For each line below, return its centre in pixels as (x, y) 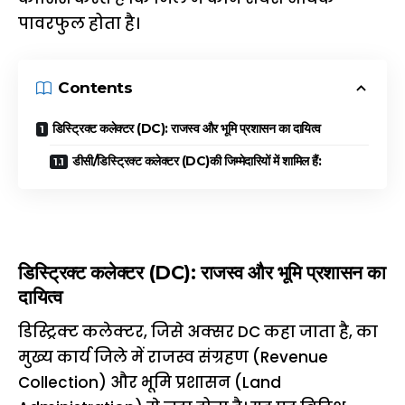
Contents (95, 88)
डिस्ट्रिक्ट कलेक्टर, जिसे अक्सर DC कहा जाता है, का (198, 332)
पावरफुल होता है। (79, 24)
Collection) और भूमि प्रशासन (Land (150, 383)
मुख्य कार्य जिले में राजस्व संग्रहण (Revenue (173, 358)
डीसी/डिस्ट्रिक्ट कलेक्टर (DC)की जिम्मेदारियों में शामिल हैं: (196, 160)
